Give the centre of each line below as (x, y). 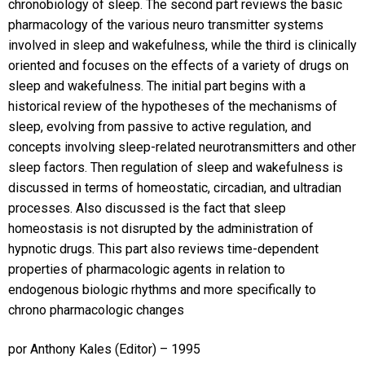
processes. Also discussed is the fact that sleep (147, 209)
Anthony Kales (72, 349)
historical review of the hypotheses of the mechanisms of (172, 107)
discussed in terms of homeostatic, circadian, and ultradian (174, 188)
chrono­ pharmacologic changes (96, 310)
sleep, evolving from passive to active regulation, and (159, 127)
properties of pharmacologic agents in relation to (146, 270)
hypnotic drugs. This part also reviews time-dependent (163, 249)
